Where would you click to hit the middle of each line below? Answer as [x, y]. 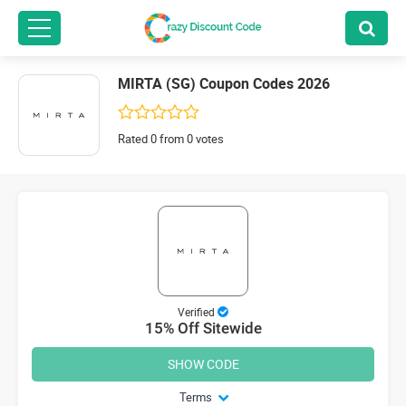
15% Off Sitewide [203, 328]
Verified [196, 311]
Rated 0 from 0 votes [171, 139]
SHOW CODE [203, 363]
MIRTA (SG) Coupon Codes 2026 [224, 84]
